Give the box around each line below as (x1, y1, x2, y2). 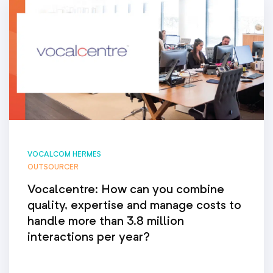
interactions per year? (27, 229, 150, 244)
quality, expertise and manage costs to (27, 197, 241, 213)
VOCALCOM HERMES (27, 149, 101, 159)
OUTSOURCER (27, 162, 79, 172)
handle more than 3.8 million (27, 213, 184, 229)
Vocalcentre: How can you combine (27, 182, 224, 197)
